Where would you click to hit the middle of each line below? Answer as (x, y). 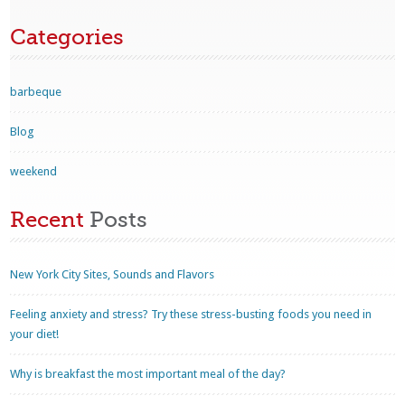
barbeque (36, 92)
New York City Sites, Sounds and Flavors (113, 274)
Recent (47, 220)
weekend (34, 171)
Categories (67, 37)
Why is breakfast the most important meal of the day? (148, 374)
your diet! (35, 334)
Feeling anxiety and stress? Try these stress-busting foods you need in (191, 314)
